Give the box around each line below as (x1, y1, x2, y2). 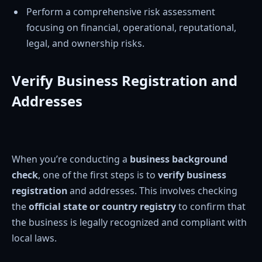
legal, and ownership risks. (26, 36, 144, 50)
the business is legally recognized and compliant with (12, 216, 247, 229)
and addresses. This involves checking (67, 184, 237, 198)
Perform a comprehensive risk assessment (26, 5, 215, 18)
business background (130, 153, 227, 166)
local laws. (12, 232, 57, 245)
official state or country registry (29, 200, 176, 213)
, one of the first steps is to (38, 168, 158, 182)
